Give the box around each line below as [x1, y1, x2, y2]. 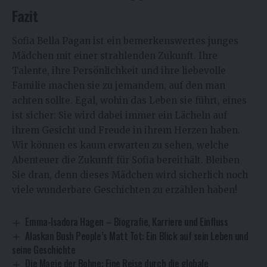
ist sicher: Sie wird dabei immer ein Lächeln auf [12, 109, 227, 121]
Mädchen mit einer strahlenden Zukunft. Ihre [12, 49, 218, 61]
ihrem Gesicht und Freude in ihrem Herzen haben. [12, 124, 240, 136]
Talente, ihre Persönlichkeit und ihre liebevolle [12, 64, 226, 76]
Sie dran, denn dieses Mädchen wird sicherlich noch [12, 169, 248, 181]
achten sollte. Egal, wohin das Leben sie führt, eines [12, 94, 247, 106]
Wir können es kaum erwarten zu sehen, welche [12, 139, 229, 151]
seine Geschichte [12, 243, 76, 257]
